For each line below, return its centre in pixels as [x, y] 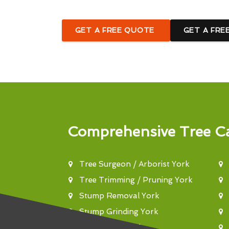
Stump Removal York [119, 196]
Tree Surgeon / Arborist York [134, 164]
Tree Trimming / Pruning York [136, 180]
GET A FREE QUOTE [116, 30]
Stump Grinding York [119, 212]
